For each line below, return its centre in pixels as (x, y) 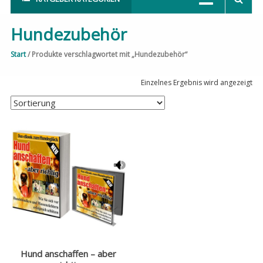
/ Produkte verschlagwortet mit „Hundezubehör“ (106, 54)
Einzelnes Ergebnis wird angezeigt (197, 82)
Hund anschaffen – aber (69, 253)
